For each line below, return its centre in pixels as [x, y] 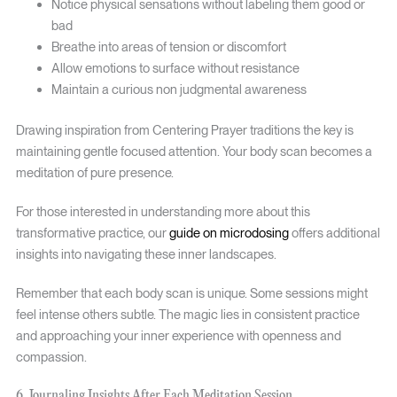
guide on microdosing [229, 233]
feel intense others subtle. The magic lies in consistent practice [187, 315]
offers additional [334, 233]
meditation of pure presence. [94, 173]
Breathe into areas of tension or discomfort [168, 47]
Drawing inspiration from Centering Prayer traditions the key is [184, 130]
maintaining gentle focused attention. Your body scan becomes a [194, 152]
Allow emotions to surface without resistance [175, 69]
